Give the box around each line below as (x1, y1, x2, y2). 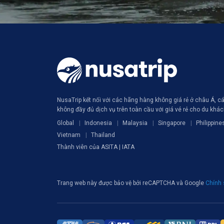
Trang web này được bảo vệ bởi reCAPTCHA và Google (57, 179, 205, 186)
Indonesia (84, 119, 112, 126)
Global (57, 119, 74, 126)
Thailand (91, 131, 115, 138)
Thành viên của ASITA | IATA (57, 143, 134, 150)
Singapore (158, 119, 185, 126)
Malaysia (122, 119, 147, 126)
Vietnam (57, 131, 80, 138)
